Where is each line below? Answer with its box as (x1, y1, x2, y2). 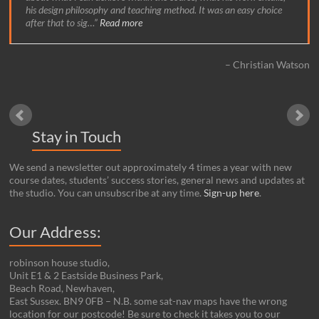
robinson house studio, (9, 256, 110, 269)
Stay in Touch (32, 127, 122, 147)
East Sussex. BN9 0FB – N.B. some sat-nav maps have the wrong (9, 295, 288, 308)
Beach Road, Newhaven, (9, 282, 115, 295)
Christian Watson (232, 58, 310, 71)
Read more (100, 16, 143, 29)
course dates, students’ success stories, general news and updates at (9, 174, 305, 187)
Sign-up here (204, 187, 260, 199)
